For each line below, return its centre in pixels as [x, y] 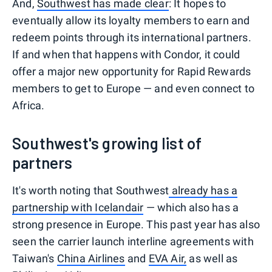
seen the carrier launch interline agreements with [133, 241]
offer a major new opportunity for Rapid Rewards [132, 71]
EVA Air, [168, 258]
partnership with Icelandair [78, 207]
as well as [212, 258]
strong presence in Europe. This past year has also [136, 224]
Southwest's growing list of [107, 143]
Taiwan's [35, 258]
